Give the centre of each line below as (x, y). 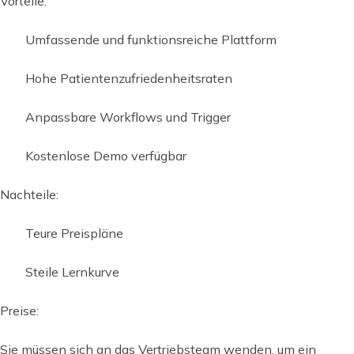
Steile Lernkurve (72, 271)
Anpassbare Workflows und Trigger (128, 117)
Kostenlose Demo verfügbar (106, 155)
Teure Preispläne (74, 233)
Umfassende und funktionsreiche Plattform (151, 39)
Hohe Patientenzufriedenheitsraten (129, 78)
